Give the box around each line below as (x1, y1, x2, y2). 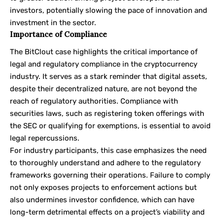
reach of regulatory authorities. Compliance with (10, 97, 178, 106)
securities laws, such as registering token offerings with (10, 109, 204, 118)
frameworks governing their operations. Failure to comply (10, 171, 210, 180)
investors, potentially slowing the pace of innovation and (10, 5, 207, 15)
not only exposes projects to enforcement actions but (10, 183, 197, 192)
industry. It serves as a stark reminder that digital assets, (10, 72, 207, 81)
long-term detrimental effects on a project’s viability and (10, 208, 205, 217)
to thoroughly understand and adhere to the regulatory (10, 158, 201, 168)
